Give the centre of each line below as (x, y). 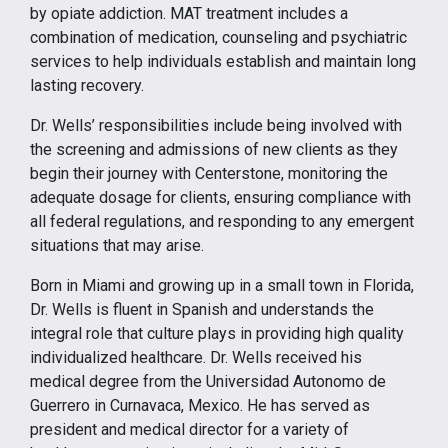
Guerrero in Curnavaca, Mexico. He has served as (200, 405)
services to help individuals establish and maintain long (223, 61)
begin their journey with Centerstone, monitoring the (209, 173)
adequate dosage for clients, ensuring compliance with (220, 197)
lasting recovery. (87, 85)
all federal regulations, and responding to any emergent (222, 221)
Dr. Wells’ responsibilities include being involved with (216, 125)
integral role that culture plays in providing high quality (217, 333)
